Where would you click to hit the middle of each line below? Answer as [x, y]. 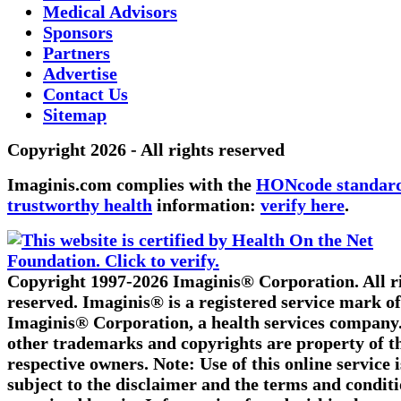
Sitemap [75, 115]
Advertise [80, 74]
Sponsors [78, 33]
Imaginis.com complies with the [132, 185]
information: [206, 205]
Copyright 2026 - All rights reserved [146, 150]
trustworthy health [80, 205]
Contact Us [85, 94]
